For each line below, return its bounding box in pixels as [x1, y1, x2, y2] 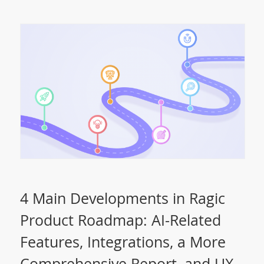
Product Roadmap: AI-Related [19, 209, 221, 230]
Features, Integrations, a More [19, 231, 226, 252]
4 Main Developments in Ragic [19, 187, 225, 208]
